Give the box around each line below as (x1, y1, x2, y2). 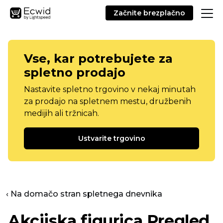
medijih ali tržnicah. (24, 109, 99, 118)
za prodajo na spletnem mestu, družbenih (24, 97, 191, 106)
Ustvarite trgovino (78, 134, 145, 143)
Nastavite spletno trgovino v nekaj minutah (24, 85, 196, 94)
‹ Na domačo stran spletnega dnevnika (6, 189, 162, 199)
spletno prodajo (24, 65, 125, 80)
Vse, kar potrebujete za (24, 51, 173, 66)
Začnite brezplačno (113, 8, 185, 17)
